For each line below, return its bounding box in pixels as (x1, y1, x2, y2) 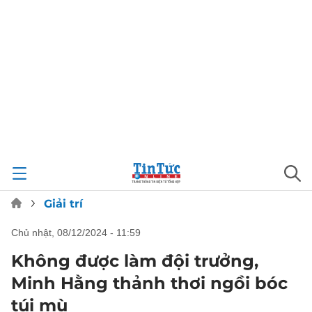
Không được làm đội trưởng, (11, 251, 258, 271)
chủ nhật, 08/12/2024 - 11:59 (18, 227, 141, 238)
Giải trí (44, 197, 83, 210)
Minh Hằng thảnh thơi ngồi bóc (11, 273, 288, 293)
